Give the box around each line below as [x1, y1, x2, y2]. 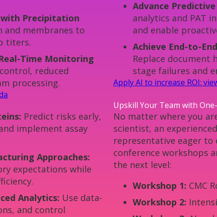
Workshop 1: [133, 180, 186, 192]
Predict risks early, [21, 110, 101, 123]
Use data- [60, 192, 102, 204]
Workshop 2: [133, 196, 189, 208]
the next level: [113, 159, 171, 171]
